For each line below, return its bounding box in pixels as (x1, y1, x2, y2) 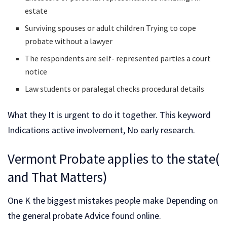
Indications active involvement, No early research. (8, 124, 195, 136)
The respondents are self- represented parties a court (25, 53, 211, 64)
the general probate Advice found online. (8, 209, 161, 221)
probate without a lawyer (25, 36, 113, 47)
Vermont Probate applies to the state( (8, 149, 219, 167)
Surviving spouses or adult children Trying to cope (25, 23, 197, 33)
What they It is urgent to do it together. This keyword (8, 109, 211, 121)
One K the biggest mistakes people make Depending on (8, 194, 218, 206)
